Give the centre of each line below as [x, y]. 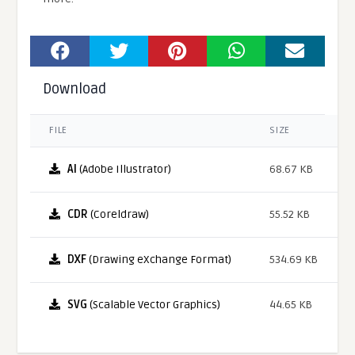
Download [75, 89]
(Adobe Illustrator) [124, 170]
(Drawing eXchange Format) [159, 260]
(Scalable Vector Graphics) [154, 305]
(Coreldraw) [119, 215]
